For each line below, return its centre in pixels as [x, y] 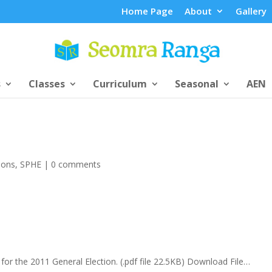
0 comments [76, 164]
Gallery [251, 11]
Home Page [147, 11]
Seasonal [196, 83]
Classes [46, 83]
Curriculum [120, 83]
